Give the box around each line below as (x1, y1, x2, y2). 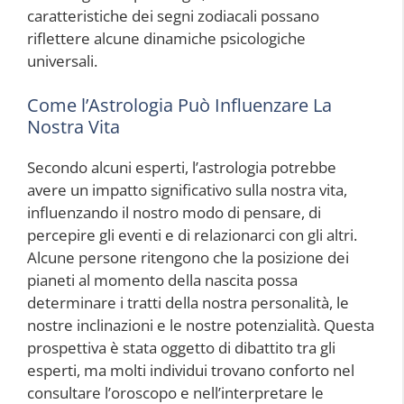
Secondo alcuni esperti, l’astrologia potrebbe (27, 157, 336, 179)
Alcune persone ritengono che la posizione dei (27, 247, 349, 269)
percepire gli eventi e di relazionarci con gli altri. (27, 225, 357, 246)
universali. (27, 50, 97, 71)
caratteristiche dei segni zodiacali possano (27, 5, 319, 26)
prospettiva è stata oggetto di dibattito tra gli (27, 337, 335, 359)
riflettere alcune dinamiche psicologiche (27, 27, 306, 49)
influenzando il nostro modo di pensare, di (27, 202, 321, 224)
